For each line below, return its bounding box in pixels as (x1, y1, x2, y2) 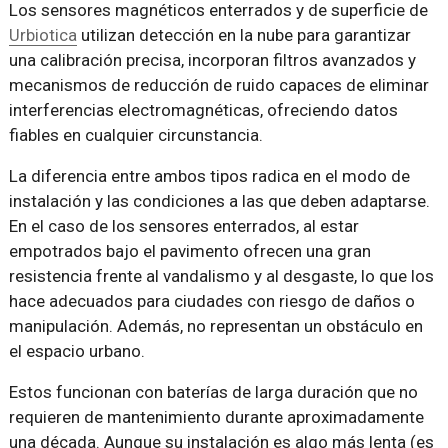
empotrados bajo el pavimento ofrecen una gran (8, 240, 371, 261)
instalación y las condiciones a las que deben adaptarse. (8, 190, 430, 211)
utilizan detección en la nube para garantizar (76, 24, 411, 45)
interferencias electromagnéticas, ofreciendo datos (8, 99, 398, 120)
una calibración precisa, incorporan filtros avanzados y (8, 49, 416, 70)
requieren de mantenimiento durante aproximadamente (8, 406, 424, 427)
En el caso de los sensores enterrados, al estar (8, 215, 359, 236)
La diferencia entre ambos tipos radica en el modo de (8, 165, 410, 186)
